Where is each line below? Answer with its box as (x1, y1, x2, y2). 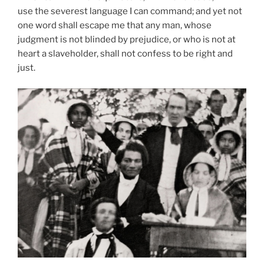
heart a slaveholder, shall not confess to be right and (18, 48, 233, 59)
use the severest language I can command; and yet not (18, 6, 242, 16)
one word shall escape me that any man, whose (18, 20, 212, 31)
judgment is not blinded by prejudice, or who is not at (18, 34, 236, 45)
